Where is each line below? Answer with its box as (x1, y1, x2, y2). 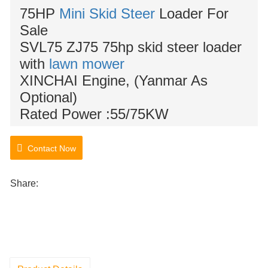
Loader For (155, 5, 229, 22)
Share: (10, 178, 38, 189)
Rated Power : (20, 106, 110, 123)
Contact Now (23, 144, 76, 154)
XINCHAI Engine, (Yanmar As (20, 72, 208, 89)
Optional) (20, 89, 77, 106)
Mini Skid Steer (59, 5, 155, 22)
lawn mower (49, 56, 124, 72)
